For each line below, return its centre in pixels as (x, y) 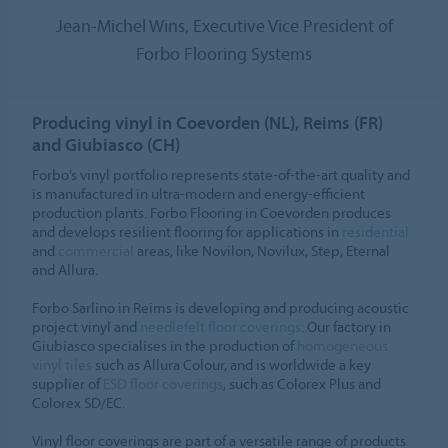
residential (376, 232)
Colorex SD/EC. (79, 403)
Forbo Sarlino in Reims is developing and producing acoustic (221, 308)
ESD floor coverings (163, 384)
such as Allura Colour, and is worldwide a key (232, 365)
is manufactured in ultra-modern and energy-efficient (199, 194)
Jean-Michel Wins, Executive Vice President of (224, 26)
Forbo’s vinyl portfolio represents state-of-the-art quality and (221, 175)
